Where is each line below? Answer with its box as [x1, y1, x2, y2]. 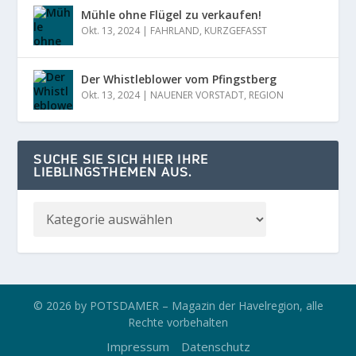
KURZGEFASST [204, 23, 268, 37]
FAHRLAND [150, 23, 200, 37]
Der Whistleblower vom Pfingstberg [81, 71, 277, 87]
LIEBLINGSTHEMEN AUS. [33, 162, 192, 180]
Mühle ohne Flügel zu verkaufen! [81, 6, 262, 22]
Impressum [106, 338, 169, 354]
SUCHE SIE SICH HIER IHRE [33, 149, 209, 168]
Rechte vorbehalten [128, 314, 228, 330]
